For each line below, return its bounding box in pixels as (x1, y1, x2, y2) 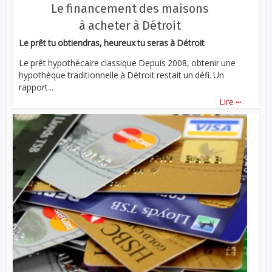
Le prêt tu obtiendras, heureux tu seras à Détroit (19, 37, 205, 49)
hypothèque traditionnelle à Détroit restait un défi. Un (19, 69, 225, 81)
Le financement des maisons (51, 1, 209, 16)
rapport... (19, 81, 54, 93)
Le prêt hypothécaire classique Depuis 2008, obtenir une (19, 57, 236, 69)
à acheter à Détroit (79, 18, 181, 33)
